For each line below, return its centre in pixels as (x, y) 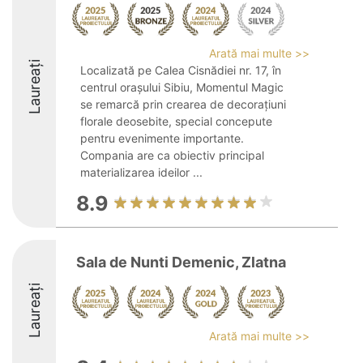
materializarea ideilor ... (141, 172)
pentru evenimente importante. (162, 138)
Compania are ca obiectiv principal (172, 155)
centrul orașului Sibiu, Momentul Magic (182, 87)
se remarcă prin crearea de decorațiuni (183, 104)
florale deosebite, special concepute (176, 121)
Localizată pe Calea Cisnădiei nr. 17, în (181, 70)
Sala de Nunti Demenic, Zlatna (181, 262)
